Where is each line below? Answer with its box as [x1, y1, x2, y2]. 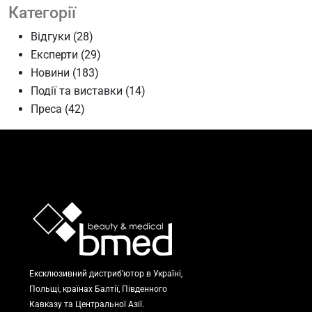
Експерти [31, 48, 78, 62]
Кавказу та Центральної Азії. [29, 299, 144, 310]
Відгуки [31, 30, 70, 44]
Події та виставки [31, 84, 123, 98]
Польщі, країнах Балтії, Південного [29, 284, 167, 295]
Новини [31, 66, 70, 80]
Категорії [8, 3, 76, 23]
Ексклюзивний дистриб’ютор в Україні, [29, 269, 182, 279]
